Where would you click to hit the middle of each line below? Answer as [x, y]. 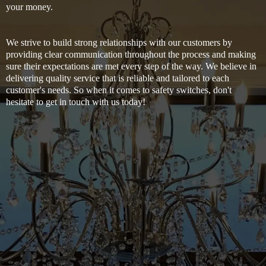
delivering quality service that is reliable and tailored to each [118, 78]
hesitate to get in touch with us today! [76, 102]
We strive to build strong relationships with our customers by [119, 42]
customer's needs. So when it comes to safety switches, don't [119, 90]
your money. [29, 7]
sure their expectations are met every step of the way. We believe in [131, 66]
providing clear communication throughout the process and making [131, 54]
